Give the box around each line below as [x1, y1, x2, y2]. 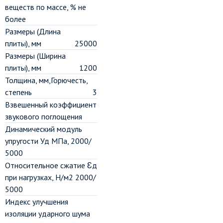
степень [5, 87, 32, 97]
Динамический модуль [5, 124, 82, 134]
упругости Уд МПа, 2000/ [5, 136, 92, 146]
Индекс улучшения [5, 197, 68, 207]
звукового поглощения [5, 111, 82, 121]
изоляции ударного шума [5, 209, 90, 219]
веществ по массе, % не [5, 2, 86, 12]
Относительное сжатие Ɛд [5, 160, 97, 170]
